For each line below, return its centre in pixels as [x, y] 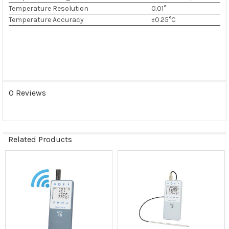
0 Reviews [27, 93]
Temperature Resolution [48, 8]
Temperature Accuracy [46, 19]
